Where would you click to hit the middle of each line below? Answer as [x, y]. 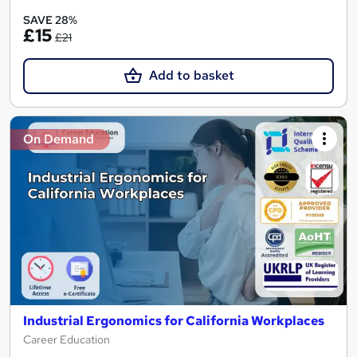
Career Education [67, 339]
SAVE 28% [50, 20]
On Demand [59, 139]
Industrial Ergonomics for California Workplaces [174, 320]
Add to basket [191, 76]
